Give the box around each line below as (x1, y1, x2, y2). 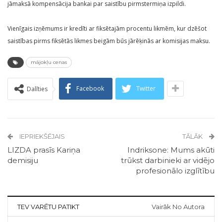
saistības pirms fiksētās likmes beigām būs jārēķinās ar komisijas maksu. (7, 37, 210, 46)
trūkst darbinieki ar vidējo (121, 156, 215, 166)
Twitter (136, 84, 156, 93)
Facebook (76, 84, 104, 93)
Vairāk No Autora (152, 203, 205, 211)
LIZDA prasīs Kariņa (7, 145, 80, 155)
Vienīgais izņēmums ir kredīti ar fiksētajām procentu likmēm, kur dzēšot (7, 24, 207, 33)
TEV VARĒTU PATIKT (17, 203, 79, 211)
